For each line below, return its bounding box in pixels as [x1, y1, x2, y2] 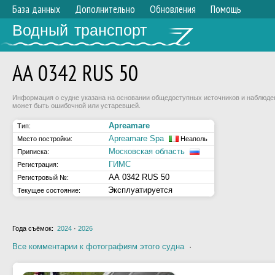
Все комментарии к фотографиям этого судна [12, 242, 184, 251]
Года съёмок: [12, 225, 57, 232]
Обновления [150, 2, 196, 16]
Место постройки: [17, 135, 72, 142]
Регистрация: [17, 161, 58, 168]
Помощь [211, 2, 241, 16]
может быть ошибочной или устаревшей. [12, 102, 141, 109]
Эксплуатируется [106, 185, 175, 195]
